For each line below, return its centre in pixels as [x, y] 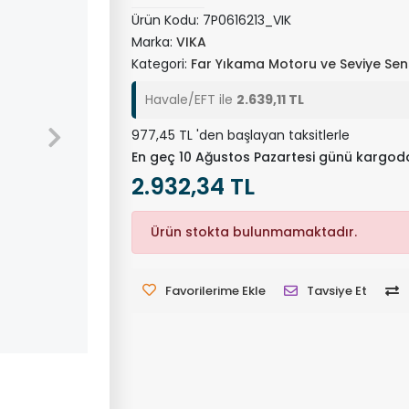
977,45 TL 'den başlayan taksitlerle [240, 135]
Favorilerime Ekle [215, 291]
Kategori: [161, 64]
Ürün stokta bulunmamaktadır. [253, 232]
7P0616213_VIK [246, 20]
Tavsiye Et [336, 291]
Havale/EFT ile [190, 100]
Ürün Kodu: [167, 20]
